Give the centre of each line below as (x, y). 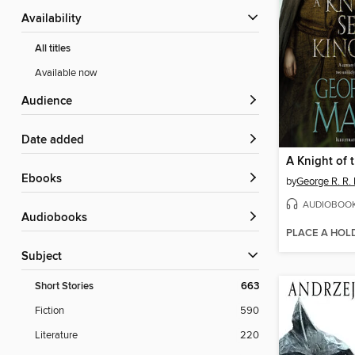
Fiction (50, 311)
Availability (55, 19)
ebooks (45, 179)
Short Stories (64, 287)
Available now (66, 73)
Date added (57, 141)
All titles (53, 49)
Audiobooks (58, 218)
